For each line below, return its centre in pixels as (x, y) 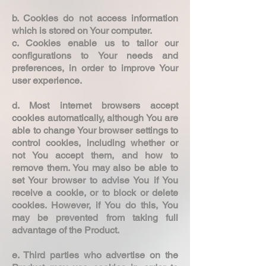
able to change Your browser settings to (95, 130)
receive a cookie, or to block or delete (95, 192)
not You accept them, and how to (95, 155)
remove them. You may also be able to (95, 167)
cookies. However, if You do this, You (95, 205)
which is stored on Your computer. (83, 30)
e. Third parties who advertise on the (95, 255)
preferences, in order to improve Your (95, 68)
